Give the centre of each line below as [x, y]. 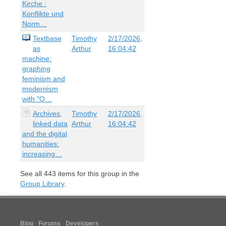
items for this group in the [98, 173]
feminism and [44, 78]
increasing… [42, 154]
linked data [50, 123]
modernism [40, 89]
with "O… [37, 99]
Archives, [47, 113]
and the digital [45, 133]
